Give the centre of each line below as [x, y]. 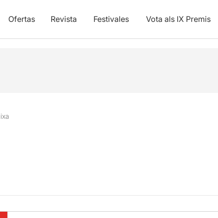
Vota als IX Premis [178, 19]
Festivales [111, 19]
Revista [64, 19]
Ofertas [21, 19]
